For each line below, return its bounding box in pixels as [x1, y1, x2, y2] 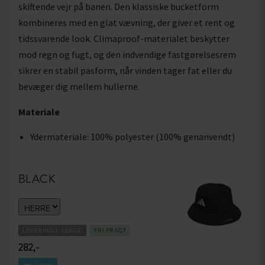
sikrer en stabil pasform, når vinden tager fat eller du [18, 64, 232, 77]
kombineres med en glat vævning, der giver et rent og [18, 17, 235, 29]
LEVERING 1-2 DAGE [22, 225, 82, 235]
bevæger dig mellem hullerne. [18, 80, 140, 93]
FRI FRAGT [93, 225, 126, 235]
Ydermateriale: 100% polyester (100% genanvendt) [30, 131, 235, 143]
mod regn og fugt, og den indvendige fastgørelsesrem [18, 49, 236, 61]
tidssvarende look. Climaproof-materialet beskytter [18, 33, 230, 45]
